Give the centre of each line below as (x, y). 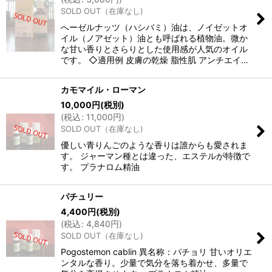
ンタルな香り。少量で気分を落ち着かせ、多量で (154, 263)
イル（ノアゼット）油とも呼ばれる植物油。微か (154, 38)
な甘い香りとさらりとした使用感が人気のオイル (154, 49)
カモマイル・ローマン (103, 90)
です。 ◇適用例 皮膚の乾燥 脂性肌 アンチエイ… (155, 60)
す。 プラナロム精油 (100, 167)
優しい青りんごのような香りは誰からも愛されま (154, 145)
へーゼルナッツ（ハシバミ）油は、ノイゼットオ (154, 27)
